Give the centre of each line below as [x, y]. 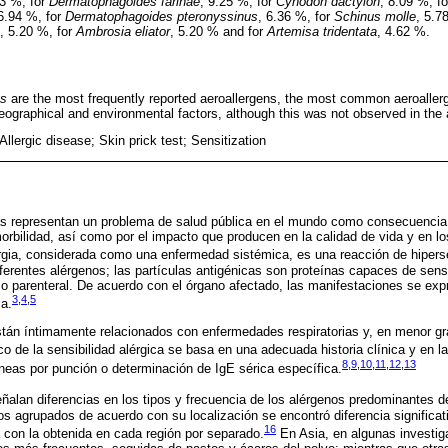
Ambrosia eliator [123, 32]
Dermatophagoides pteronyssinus [161, 17]
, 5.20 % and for [218, 32]
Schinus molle [375, 17]
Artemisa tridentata [322, 32]
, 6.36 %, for [296, 17]
